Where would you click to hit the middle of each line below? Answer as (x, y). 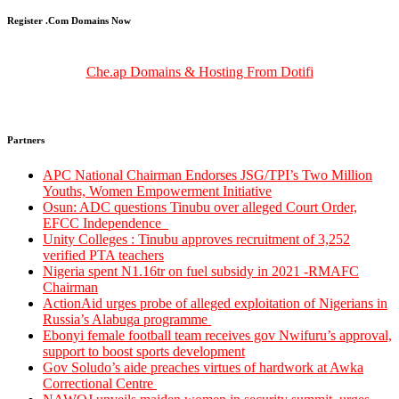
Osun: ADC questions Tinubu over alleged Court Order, (200, 207)
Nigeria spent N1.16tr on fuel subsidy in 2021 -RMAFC (201, 271)
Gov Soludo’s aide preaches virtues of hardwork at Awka (203, 367)
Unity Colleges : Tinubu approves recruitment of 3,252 (196, 239)
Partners (26, 139)
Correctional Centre (100, 383)
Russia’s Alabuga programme (127, 319)
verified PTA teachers (103, 255)
